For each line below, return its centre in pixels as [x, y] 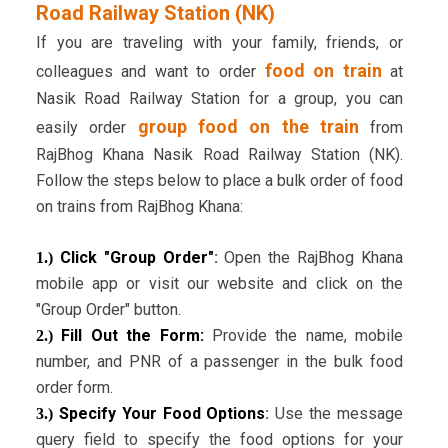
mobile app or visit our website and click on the [219, 284]
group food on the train [248, 127]
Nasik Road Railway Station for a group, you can [219, 99]
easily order [86, 128]
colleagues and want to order [150, 72]
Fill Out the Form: [132, 336]
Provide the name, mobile [307, 336]
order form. [74, 388]
